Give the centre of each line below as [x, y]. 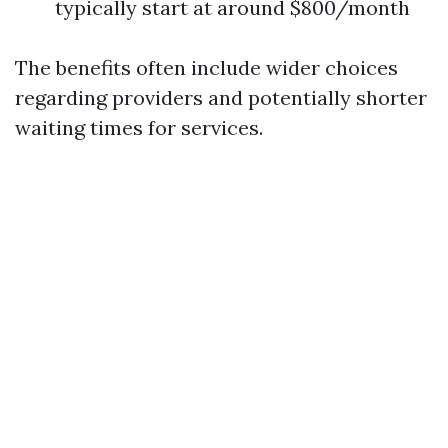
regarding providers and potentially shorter [221, 97]
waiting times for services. [139, 127]
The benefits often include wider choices [206, 67]
